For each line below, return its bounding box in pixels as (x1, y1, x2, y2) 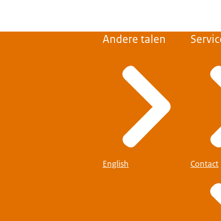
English (103, 158, 129, 169)
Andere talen (103, 32, 166, 46)
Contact (190, 158, 219, 169)
